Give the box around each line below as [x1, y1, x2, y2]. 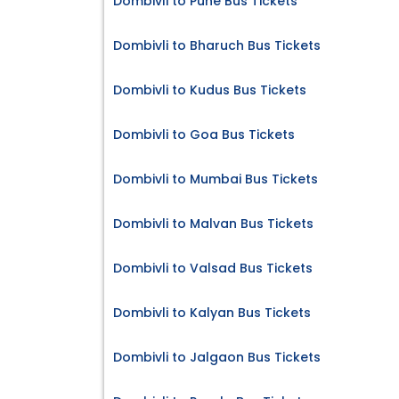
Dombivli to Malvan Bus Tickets [113, 215, 313, 233]
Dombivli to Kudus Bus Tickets [113, 81, 306, 100]
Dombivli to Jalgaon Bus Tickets [113, 348, 321, 367]
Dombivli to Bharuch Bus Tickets [113, 37, 321, 55]
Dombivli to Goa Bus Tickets [113, 126, 295, 144]
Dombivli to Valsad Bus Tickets [113, 259, 313, 278]
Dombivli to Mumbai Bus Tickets [113, 170, 318, 189]
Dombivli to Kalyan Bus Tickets [113, 304, 311, 322]
